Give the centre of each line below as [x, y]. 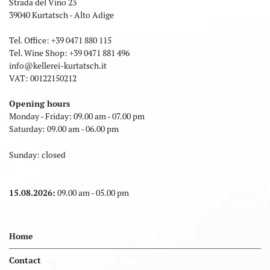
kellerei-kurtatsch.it [70, 65]
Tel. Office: [30, 40]
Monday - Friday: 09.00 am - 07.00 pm [77, 116]
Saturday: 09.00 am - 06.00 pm [64, 129]
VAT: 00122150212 [43, 78]
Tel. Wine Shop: [39, 53]
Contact [25, 261]
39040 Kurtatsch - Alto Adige [61, 15]
